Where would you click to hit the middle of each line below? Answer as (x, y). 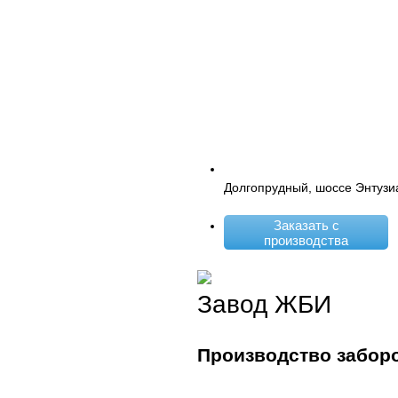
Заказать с (306, 225)
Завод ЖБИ (264, 304)
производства (306, 240)
